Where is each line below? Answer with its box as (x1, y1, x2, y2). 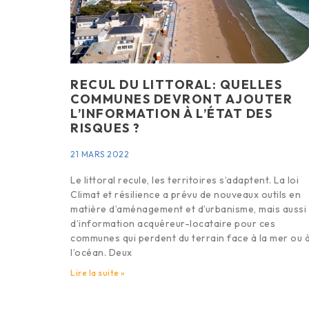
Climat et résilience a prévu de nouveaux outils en (70, 188, 301, 201)
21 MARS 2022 (70, 149, 129, 159)
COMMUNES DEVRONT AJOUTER (70, 91, 292, 107)
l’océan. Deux (70, 246, 132, 259)
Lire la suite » (70, 268, 126, 278)
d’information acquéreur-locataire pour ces (70, 217, 275, 230)
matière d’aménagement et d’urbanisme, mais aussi (70, 203, 306, 215)
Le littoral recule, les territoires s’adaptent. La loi (70, 174, 299, 186)
